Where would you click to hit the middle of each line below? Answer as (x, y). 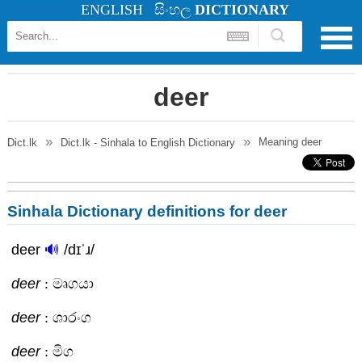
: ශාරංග (65, 318)
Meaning (280, 142)
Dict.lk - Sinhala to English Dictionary (147, 143)
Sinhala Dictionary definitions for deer (147, 211)
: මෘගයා (67, 284)
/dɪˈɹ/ (79, 250)
